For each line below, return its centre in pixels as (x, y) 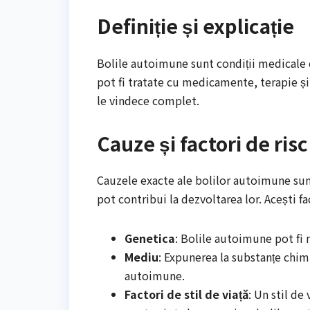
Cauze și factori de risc (202, 143)
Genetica (150, 238)
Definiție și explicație (195, 26)
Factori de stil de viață (186, 294)
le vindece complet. (148, 100)
